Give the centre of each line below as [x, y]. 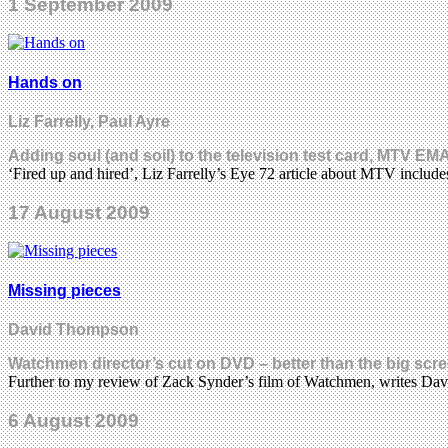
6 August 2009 [73, 420]
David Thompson [73, 329]
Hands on [45, 82]
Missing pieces [64, 290]
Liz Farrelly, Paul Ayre [89, 121]
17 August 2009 [79, 212]
